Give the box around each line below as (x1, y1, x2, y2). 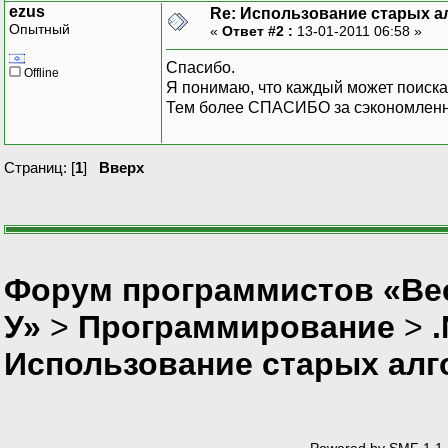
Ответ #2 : (222, 22, 293, 39)
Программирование (78, 308, 395, 345)
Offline (21, 65, 59, 80)
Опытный (9, 20, 70, 37)
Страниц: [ (4, 158, 75, 176)
